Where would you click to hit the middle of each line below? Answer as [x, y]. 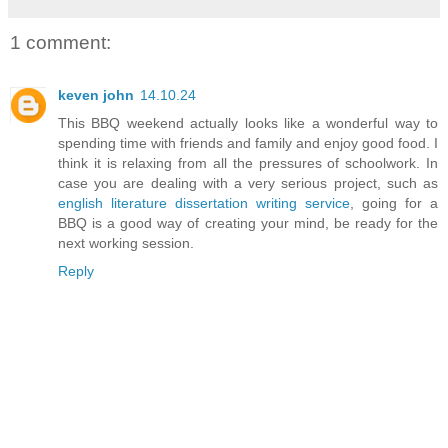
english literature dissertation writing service [204, 202]
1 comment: [60, 43]
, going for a [394, 202]
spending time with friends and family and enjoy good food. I [248, 142]
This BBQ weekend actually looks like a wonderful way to [248, 122]
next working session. [126, 242]
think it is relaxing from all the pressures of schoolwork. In [248, 162]
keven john [96, 94]
